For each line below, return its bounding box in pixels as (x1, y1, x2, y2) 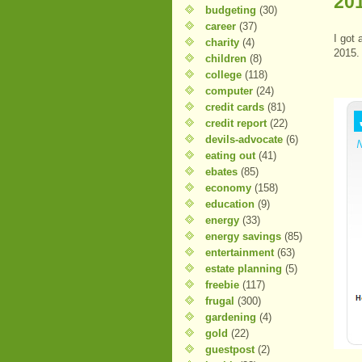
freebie (205, 279, 239, 291)
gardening (205, 311, 256, 323)
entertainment (205, 246, 274, 259)
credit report (205, 117, 267, 129)
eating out (205, 149, 255, 162)
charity (205, 36, 239, 48)
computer (205, 85, 253, 97)
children (205, 53, 246, 65)
